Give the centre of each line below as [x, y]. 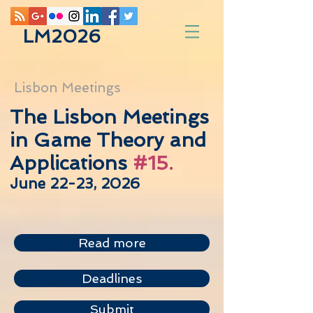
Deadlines [112, 278]
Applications [71, 163]
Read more [112, 243]
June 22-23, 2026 [75, 183]
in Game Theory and [108, 140]
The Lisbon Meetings [109, 117]
